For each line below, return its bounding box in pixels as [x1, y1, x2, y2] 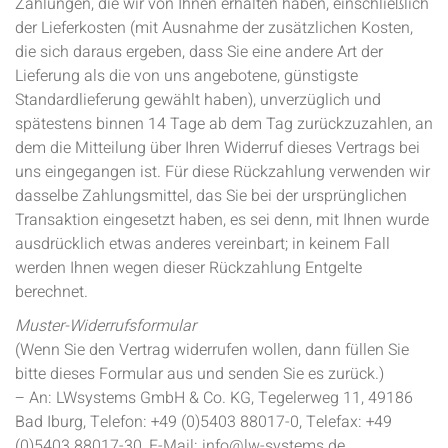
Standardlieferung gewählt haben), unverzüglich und [15, 88, 381, 112]
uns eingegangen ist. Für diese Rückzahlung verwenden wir [15, 160, 430, 184]
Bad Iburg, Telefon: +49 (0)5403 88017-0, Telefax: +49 [15, 410, 392, 434]
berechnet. [15, 280, 88, 304]
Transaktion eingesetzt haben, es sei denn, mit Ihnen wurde [15, 208, 429, 232]
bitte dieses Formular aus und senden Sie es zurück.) [15, 362, 384, 386]
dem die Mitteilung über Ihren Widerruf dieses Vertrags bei [15, 136, 420, 160]
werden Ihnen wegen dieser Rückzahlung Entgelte [15, 256, 362, 280]
